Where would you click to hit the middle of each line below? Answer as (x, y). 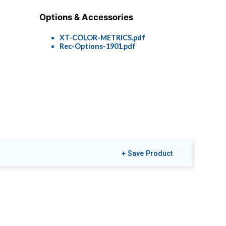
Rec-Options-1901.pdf (98, 46)
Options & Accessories (87, 17)
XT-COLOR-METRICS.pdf (103, 38)
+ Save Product (147, 153)
